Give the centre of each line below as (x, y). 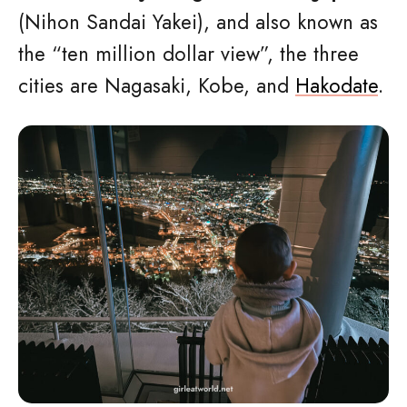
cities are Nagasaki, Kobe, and (157, 85)
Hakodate (337, 85)
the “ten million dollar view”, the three (189, 54)
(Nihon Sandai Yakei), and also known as (198, 22)
